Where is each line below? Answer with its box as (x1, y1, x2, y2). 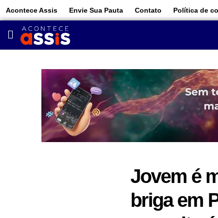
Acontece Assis (6, 6, 57, 14)
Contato (135, 6, 162, 14)
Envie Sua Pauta (69, 6, 123, 14)
